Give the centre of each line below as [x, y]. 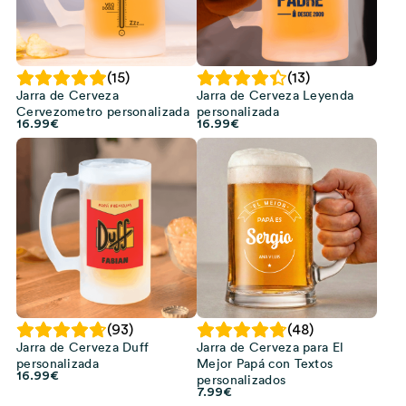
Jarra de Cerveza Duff [83, 347]
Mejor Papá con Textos [265, 363]
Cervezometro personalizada [103, 111]
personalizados [242, 380]
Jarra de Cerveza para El [271, 347]
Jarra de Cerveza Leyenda [275, 95]
